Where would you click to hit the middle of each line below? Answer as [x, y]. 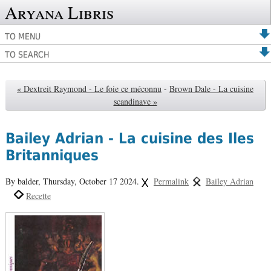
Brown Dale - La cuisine [211, 89]
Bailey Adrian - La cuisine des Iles [129, 139]
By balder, [24, 181]
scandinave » [135, 102]
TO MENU [23, 36]
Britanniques [52, 156]
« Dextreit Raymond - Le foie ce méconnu [89, 89]
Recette [38, 195]
